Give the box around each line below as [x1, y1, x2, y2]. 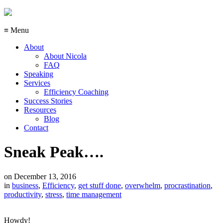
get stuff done [78, 181, 121, 190]
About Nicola [44, 52, 87, 60]
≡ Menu [4, 26, 29, 34]
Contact [24, 123, 48, 132]
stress [45, 190, 62, 199]
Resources [24, 106, 56, 114]
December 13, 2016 [14, 172, 76, 181]
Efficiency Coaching [44, 88, 109, 96]
